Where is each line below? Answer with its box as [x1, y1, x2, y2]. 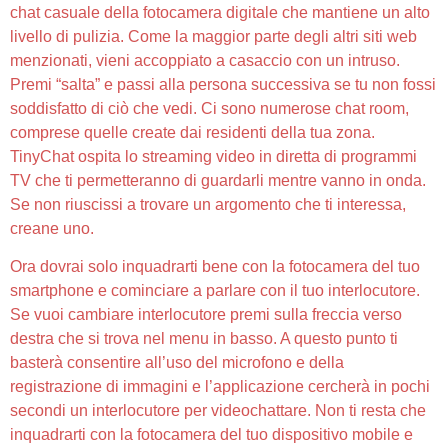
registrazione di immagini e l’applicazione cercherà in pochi [10, 378, 430, 396]
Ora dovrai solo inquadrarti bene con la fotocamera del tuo [10, 258, 420, 276]
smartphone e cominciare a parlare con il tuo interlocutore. [10, 282, 420, 300]
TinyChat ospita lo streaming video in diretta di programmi [10, 147, 417, 165]
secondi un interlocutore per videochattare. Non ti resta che [10, 402, 426, 420]
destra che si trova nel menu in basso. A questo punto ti [10, 330, 398, 348]
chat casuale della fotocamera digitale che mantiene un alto [10, 3, 430, 21]
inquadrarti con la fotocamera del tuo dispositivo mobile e [10, 426, 413, 444]
